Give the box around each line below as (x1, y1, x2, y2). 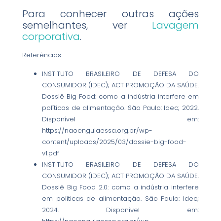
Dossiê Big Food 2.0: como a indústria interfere (41, 182, 199, 192)
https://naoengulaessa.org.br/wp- (41, 125, 152, 135)
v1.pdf (41, 148, 59, 158)
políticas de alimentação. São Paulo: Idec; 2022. (41, 103, 199, 112)
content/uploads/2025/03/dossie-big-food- (41, 137, 186, 147)
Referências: (22, 50, 62, 60)
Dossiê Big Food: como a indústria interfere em (41, 91, 199, 101)
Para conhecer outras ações (22, 6, 199, 21)
